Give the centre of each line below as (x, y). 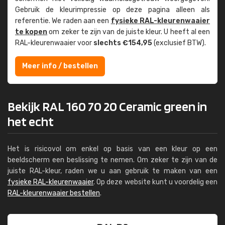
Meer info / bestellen (60, 66)
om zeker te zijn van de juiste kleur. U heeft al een (129, 32)
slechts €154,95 (123, 43)
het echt (31, 121)
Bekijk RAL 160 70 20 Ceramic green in (107, 106)
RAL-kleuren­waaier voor (54, 43)
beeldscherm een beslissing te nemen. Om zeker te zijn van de (113, 160)
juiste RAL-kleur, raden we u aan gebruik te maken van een (113, 171)
